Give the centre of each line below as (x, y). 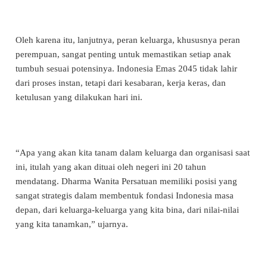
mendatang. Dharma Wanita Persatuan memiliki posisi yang (126, 181)
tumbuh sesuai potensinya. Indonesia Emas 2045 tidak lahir (126, 68)
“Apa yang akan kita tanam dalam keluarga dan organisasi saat (133, 152)
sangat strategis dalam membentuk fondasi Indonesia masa (125, 195)
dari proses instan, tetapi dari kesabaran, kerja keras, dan (121, 83)
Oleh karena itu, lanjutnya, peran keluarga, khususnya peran (128, 40)
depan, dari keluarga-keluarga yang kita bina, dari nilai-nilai (127, 209)
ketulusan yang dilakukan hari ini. (79, 97)
